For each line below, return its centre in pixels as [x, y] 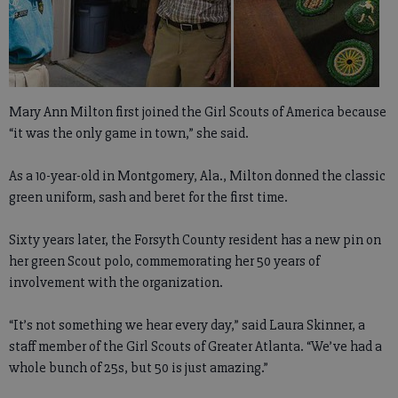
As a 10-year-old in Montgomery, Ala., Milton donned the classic [197, 176]
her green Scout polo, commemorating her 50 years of [164, 261]
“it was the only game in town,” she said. [129, 133]
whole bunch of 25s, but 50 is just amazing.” [139, 368]
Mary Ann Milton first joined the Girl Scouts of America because [198, 112]
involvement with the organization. [116, 283]
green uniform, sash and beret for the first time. [148, 197]
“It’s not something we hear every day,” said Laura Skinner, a [187, 325]
